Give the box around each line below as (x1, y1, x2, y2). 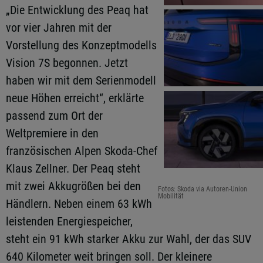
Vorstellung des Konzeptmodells (6, 38, 157, 52)
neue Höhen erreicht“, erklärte (6, 91, 144, 105)
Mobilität (157, 191, 184, 200)
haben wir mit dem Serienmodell (6, 73, 156, 87)
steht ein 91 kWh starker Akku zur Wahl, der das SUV (6, 232, 251, 246)
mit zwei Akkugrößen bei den (6, 179, 141, 193)
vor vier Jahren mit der (6, 21, 112, 35)
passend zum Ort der (6, 109, 103, 123)
